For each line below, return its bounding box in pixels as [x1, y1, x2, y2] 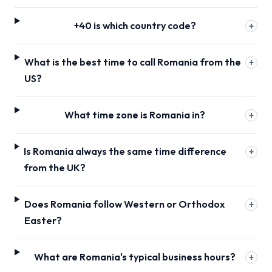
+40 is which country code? [73, 19, 196, 32]
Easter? [24, 214, 63, 226]
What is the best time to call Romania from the [24, 56, 242, 68]
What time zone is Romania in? [64, 109, 206, 121]
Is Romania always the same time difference [24, 145, 227, 157]
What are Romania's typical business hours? [34, 251, 236, 263]
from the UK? [24, 161, 86, 174]
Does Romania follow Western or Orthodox [24, 198, 225, 210]
